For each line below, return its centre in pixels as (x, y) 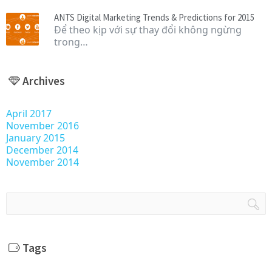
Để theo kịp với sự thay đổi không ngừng (148, 29)
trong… (71, 42)
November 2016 (42, 125)
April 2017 (29, 113)
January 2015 (36, 138)
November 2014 (42, 162)
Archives (43, 80)
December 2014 (42, 150)
